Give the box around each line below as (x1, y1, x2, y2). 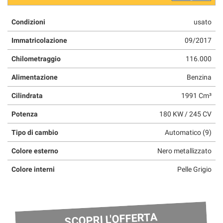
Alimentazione (11, 73, 58, 81)
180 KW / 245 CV (159, 110, 212, 118)
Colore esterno (11, 146, 58, 155)
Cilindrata (11, 91, 43, 100)
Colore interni (11, 165, 55, 173)
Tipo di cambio (11, 128, 58, 136)
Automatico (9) (165, 128, 212, 136)
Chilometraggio (11, 54, 61, 63)
